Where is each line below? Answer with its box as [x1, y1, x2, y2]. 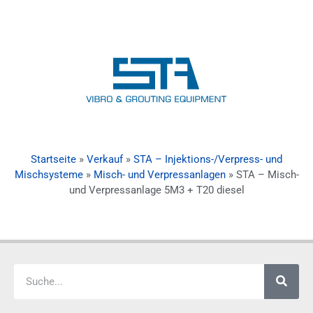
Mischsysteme [14, 168, 83, 181]
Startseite [31, 152, 76, 166]
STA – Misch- [235, 168, 299, 181]
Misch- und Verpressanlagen [93, 168, 226, 181]
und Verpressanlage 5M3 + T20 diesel [68, 183, 245, 196]
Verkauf [87, 152, 123, 166]
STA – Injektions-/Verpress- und [133, 152, 282, 166]
